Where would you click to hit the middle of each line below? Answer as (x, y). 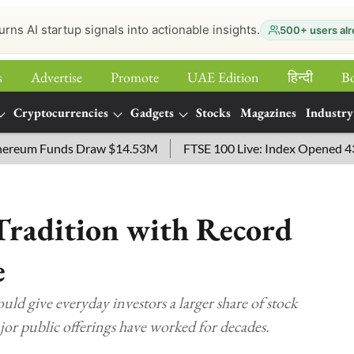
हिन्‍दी (300, 77)
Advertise (56, 77)
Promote (135, 77)
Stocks (213, 113)
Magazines (268, 113)
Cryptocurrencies (61, 113)
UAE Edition (223, 77)
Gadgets (152, 113)
